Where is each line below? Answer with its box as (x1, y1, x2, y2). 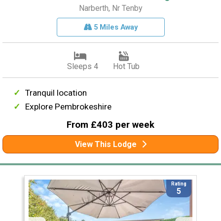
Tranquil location (25, 88, 87, 98)
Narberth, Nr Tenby (78, 3, 143, 13)
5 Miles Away (91, 23, 138, 32)
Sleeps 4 (67, 62, 98, 72)
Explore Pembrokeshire (25, 102, 112, 112)
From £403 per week (67, 119, 154, 131)
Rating (171, 181, 187, 187)
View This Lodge (74, 140, 137, 149)
